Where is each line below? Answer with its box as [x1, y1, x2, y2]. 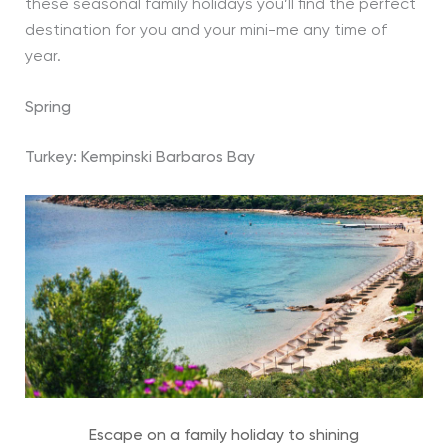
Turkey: [24, 150, 81, 167]
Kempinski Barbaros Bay [80, 150, 255, 167]
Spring [24, 100, 71, 117]
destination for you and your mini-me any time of [24, 22, 387, 39]
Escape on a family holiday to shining [89, 428, 359, 445]
